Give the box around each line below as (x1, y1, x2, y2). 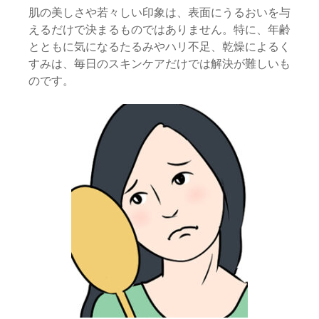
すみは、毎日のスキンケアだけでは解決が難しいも (28, 57, 291, 70)
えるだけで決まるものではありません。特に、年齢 (28, 23, 291, 36)
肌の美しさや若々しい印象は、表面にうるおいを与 (28, 6, 291, 19)
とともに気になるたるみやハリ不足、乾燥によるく (28, 40, 291, 53)
